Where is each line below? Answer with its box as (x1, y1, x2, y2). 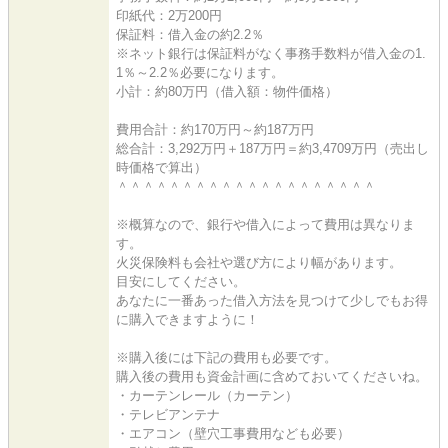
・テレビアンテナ (116, 406, 220, 422)
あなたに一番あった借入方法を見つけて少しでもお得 (116, 292, 428, 308)
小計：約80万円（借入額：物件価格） (116, 83, 338, 99)
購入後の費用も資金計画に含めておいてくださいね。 (116, 368, 428, 384)
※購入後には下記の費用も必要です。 (116, 349, 337, 365)
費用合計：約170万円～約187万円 (116, 121, 314, 137)
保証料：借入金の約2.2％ (116, 26, 264, 42)
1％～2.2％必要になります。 (116, 64, 284, 80)
